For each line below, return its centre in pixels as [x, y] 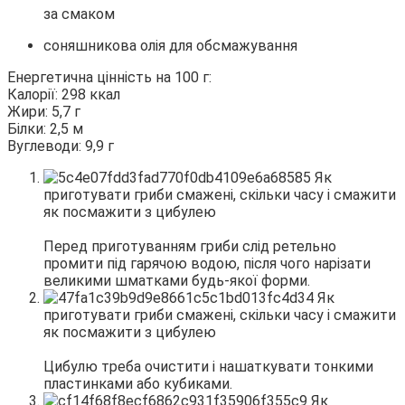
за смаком [79, 14]
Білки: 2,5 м [45, 128]
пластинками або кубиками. [138, 383]
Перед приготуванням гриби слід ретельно [190, 246]
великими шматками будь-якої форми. [177, 280]
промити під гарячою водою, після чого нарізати [207, 263]
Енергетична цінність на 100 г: [109, 77]
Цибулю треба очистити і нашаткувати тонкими [208, 366]
